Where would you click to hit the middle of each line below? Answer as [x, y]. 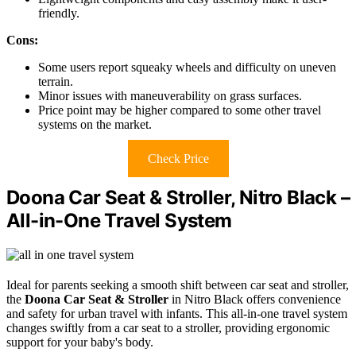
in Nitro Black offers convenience [255, 300]
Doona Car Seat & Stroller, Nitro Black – [178, 198]
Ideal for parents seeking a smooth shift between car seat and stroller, [178, 285]
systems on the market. [95, 125]
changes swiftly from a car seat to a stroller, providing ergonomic [168, 328]
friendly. [59, 14]
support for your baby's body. [80, 342]
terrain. [56, 82]
